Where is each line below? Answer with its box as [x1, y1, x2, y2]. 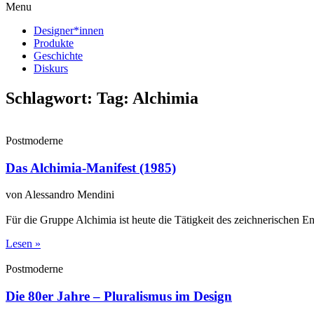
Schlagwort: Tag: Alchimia [6, 88, 198, 107]
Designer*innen [34, 25, 104, 36]
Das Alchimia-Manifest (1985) [6, 160, 176, 175]
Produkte [34, 37, 74, 49]
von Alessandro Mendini [6, 189, 114, 201]
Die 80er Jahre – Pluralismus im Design [6, 288, 232, 303]
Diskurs [34, 62, 68, 74]
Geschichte [34, 50, 83, 62]
